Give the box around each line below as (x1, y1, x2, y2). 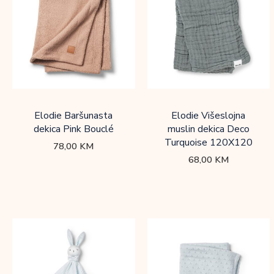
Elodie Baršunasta (34, 109, 113, 123)
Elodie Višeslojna (171, 109, 246, 123)
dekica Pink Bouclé (33, 122, 114, 136)
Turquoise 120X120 (164, 136, 253, 150)
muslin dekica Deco (167, 122, 250, 136)
